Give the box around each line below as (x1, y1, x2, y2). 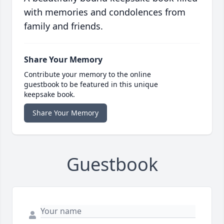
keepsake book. (24, 89, 75, 99)
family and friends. (24, 20, 103, 32)
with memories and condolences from (24, 6, 185, 18)
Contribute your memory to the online (24, 69, 151, 79)
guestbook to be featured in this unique (24, 79, 158, 89)
